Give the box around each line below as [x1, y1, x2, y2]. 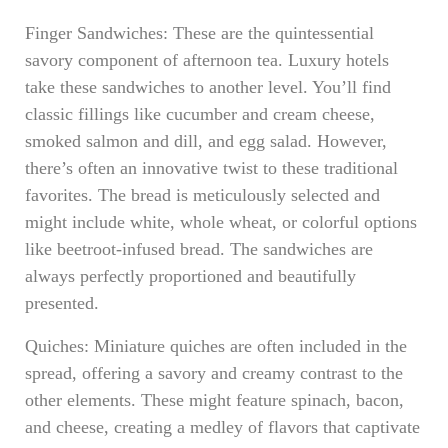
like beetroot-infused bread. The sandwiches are [25, 239, 373, 259]
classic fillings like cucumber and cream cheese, [25, 104, 375, 124]
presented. [25, 293, 99, 313]
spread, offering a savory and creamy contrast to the [25, 363, 403, 383]
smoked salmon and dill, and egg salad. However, [25, 131, 387, 151]
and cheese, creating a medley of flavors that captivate [25, 417, 420, 437]
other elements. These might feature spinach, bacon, [25, 390, 404, 410]
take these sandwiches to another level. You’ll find [25, 77, 391, 97]
